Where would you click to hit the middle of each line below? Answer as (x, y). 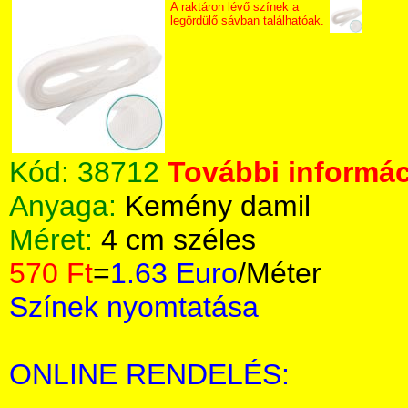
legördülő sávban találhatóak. (247, 20)
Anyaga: (67, 206)
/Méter (280, 273)
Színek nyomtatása (134, 307)
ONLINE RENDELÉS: (149, 374)
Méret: (55, 240)
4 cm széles (178, 240)
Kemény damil (218, 206)
